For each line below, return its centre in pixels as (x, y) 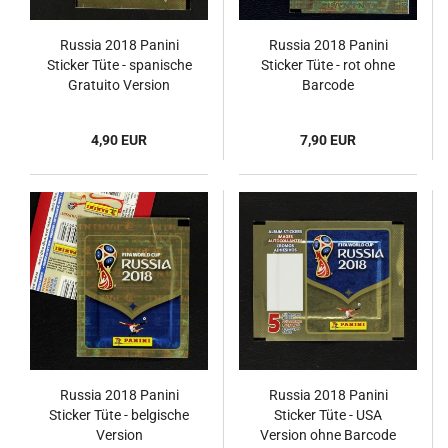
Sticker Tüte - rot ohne (328, 65)
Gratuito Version (119, 85)
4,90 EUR (119, 140)
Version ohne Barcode (328, 435)
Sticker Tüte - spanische (119, 65)
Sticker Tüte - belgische (119, 415)
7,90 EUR (328, 140)
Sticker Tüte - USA (328, 415)
